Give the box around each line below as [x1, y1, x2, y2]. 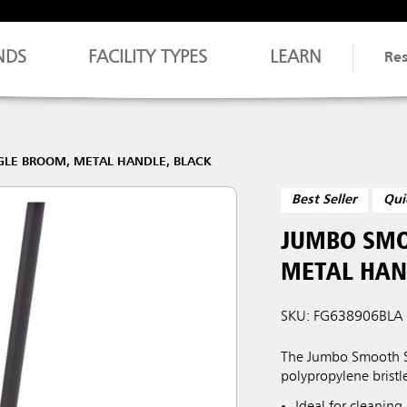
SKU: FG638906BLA [281, 309, 403, 324]
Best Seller [292, 194, 358, 207]
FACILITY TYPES [88, 49, 208, 67]
